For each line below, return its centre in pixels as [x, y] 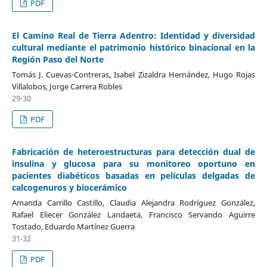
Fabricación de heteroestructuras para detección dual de [133, 151]
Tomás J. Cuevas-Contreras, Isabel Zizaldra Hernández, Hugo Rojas [133, 74]
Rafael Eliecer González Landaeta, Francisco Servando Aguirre [133, 214]
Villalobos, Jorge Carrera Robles [67, 86]
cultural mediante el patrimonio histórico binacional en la [133, 47]
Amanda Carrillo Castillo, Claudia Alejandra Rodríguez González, [133, 202]
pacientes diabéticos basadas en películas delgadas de [133, 175]
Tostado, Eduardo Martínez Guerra [73, 226]
